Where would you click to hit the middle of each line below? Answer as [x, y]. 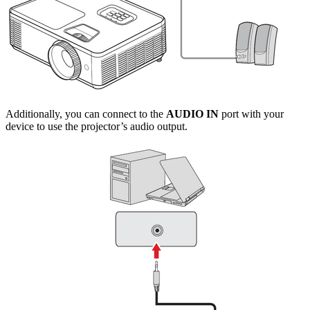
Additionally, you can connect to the [86, 113]
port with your [251, 113]
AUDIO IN [192, 113]
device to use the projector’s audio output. [97, 126]
